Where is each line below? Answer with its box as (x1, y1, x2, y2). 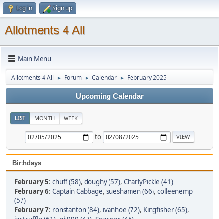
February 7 (14, 205, 49, 214)
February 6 (14, 187, 49, 196)
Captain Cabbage (52, 187, 103, 196)
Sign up (52, 4, 72, 12)
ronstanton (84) (52, 205, 99, 214)
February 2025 (127, 73, 167, 82)
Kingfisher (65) (143, 205, 187, 214)
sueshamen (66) (106, 187, 154, 196)
